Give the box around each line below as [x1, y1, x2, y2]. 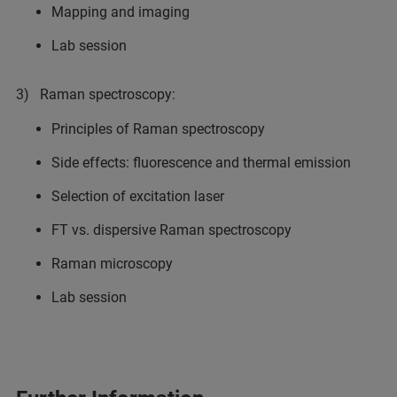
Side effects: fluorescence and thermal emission [51, 154, 351, 171]
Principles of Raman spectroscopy [51, 121, 265, 137]
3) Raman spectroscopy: [16, 86, 175, 103]
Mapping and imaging [51, 4, 190, 20]
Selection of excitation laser [51, 188, 224, 205]
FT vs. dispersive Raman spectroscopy [51, 222, 292, 238]
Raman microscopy [51, 255, 173, 272]
